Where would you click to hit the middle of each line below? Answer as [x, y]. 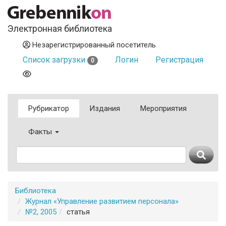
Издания [105, 108]
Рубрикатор [49, 108]
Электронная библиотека [60, 29]
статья [78, 212]
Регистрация [179, 60]
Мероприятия [163, 108]
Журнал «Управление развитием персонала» [102, 201]
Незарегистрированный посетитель [93, 45]
